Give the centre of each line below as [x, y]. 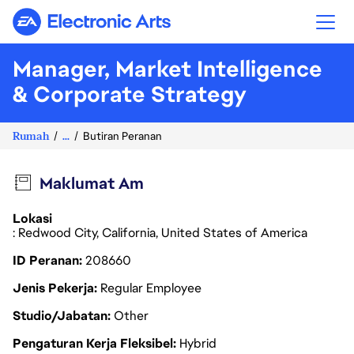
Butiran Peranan [122, 136]
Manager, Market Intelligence [168, 69]
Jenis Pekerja [55, 288]
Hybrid [198, 343]
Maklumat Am [91, 183]
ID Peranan [47, 260]
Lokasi [32, 218]
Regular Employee [151, 288]
